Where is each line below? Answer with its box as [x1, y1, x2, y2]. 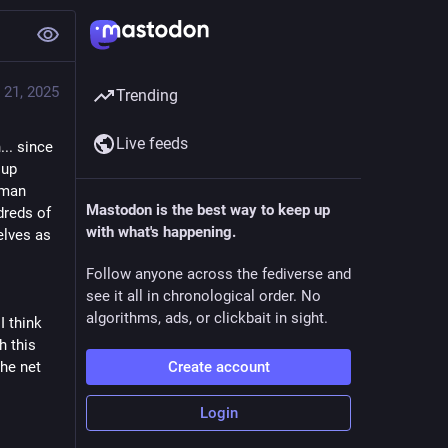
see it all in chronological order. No [86, 287, 321, 305]
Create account [167, 358, 270, 376]
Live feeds [116, 134, 188, 153]
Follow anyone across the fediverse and [86, 265, 351, 283]
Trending [116, 86, 178, 105]
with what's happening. [86, 223, 236, 241]
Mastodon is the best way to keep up [86, 201, 330, 219]
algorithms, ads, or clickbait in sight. [86, 309, 328, 327]
